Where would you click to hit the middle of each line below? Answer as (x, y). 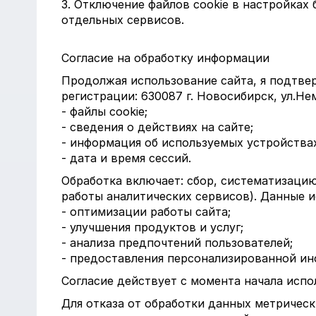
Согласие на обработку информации (165, 58)
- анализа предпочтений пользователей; (177, 243)
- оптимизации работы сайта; (146, 212)
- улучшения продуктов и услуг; (152, 227)
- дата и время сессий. (126, 158)
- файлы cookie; (104, 111)
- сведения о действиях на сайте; (157, 127)
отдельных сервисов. (123, 20)
